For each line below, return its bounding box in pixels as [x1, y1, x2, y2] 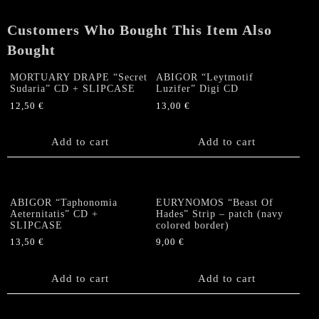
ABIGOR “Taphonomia [10, 197, 117, 208]
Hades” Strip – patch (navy [156, 208, 284, 219]
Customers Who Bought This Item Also [7, 22, 272, 38]
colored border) [156, 219, 230, 231]
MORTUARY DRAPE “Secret [10, 71, 147, 83]
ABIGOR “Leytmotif [156, 71, 254, 83]
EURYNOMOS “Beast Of [156, 197, 274, 208]
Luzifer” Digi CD [156, 83, 239, 94]
